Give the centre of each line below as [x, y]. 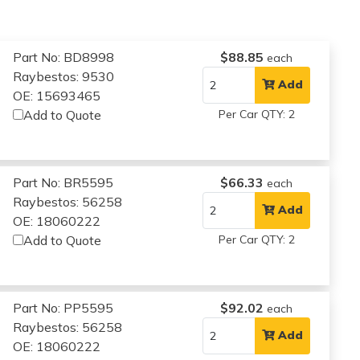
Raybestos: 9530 [64, 76]
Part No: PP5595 [63, 307]
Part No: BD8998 [64, 57]
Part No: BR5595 [63, 182]
